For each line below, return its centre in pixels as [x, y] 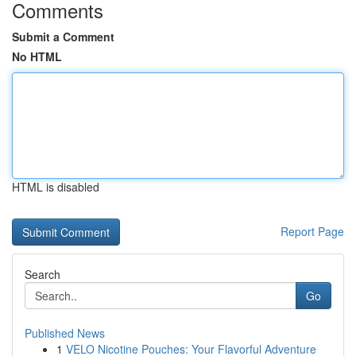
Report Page [312, 231]
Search [43, 274]
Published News [65, 333]
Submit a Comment [63, 37]
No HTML [37, 56]
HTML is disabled [56, 187]
